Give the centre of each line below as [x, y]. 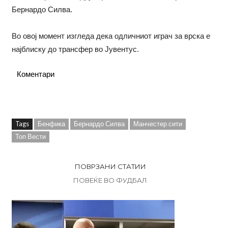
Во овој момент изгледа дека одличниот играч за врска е [111, 36]
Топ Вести [30, 136]
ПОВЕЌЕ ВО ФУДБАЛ [110, 180]
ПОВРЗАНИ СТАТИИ [110, 166]
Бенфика [51, 123]
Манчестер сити [158, 123]
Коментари [35, 74]
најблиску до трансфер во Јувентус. [75, 49]
